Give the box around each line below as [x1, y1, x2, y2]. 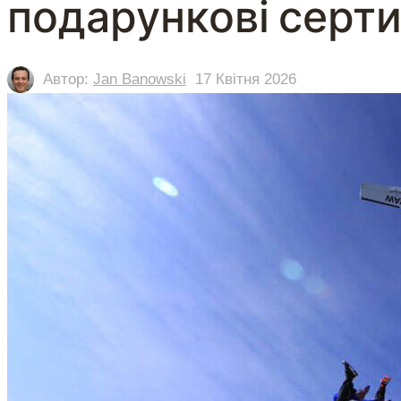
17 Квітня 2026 [195, 71, 296, 89]
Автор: [43, 71, 93, 89]
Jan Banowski [93, 71, 186, 89]
